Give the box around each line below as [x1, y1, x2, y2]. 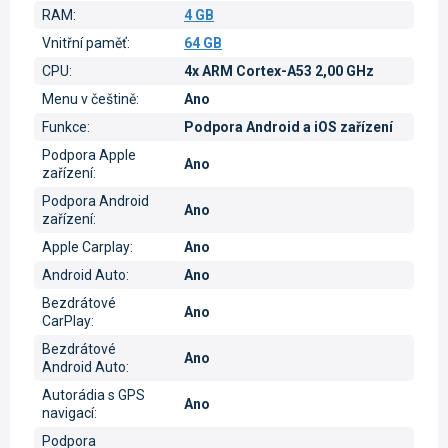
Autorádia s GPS [42, 386, 145, 403]
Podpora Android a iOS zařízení [184, 118, 393, 135]
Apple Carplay [42, 238, 130, 255]
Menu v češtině [42, 90, 136, 107]
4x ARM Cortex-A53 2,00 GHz [184, 62, 374, 79]
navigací [42, 404, 94, 421]
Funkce [42, 118, 87, 135]
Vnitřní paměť [42, 34, 127, 51]
